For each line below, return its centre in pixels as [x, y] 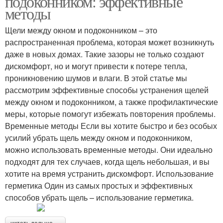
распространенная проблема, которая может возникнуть [110, 42]
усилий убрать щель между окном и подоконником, [99, 138]
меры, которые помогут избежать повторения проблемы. [110, 114]
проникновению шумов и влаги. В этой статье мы [96, 78]
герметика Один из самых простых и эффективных [99, 185]
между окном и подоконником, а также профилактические [111, 102]
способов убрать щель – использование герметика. [99, 197]
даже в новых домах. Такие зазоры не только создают [105, 54]
